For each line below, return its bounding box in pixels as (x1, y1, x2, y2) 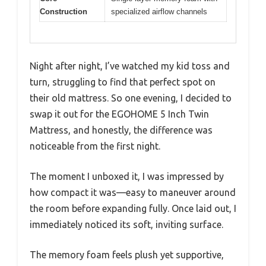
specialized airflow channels (111, 7, 207, 17)
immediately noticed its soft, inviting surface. (30, 218, 223, 230)
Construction (40, 7, 87, 17)
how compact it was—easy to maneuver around (30, 186, 236, 198)
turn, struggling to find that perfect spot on (30, 76, 216, 87)
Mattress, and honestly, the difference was (30, 124, 213, 135)
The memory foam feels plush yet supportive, (30, 249, 224, 260)
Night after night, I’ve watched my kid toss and (30, 60, 230, 71)
